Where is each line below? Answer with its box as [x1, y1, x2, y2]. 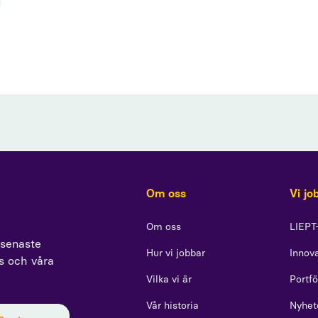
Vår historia [146, 299, 199, 312]
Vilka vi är [146, 273, 192, 285]
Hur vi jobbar [146, 246, 205, 259]
